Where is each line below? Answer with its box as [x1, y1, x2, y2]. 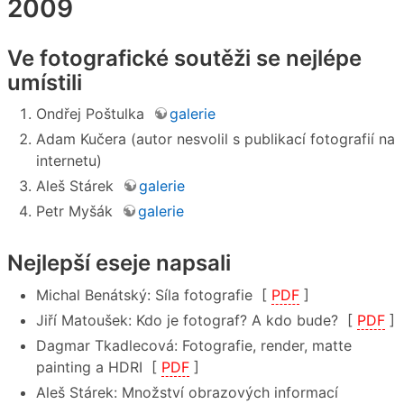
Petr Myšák [36, 202, 122, 221]
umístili [7, 69, 82, 96]
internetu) [36, 151, 102, 170]
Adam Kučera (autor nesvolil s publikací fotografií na [36, 130, 395, 149]
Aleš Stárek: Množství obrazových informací [36, 383, 338, 402]
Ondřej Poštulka [36, 105, 153, 124]
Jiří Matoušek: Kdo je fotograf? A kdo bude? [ [36, 311, 357, 330]
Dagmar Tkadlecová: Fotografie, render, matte [36, 336, 352, 355]
